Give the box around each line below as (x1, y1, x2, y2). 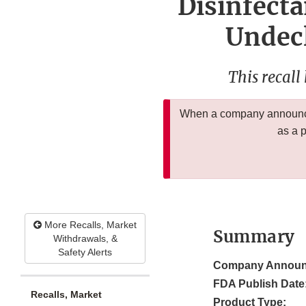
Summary (213, 226, 295, 248)
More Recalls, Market (42, 219, 137, 231)
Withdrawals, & (53, 233, 117, 245)
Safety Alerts (58, 247, 112, 258)
